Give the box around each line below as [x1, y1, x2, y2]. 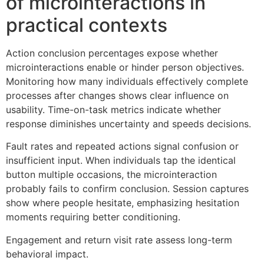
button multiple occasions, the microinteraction [6, 169, 217, 181]
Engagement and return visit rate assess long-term [6, 233, 232, 246]
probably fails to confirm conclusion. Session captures [6, 183, 249, 195]
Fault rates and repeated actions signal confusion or [6, 140, 239, 153]
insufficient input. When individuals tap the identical [6, 154, 236, 167]
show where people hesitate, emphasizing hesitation [6, 197, 239, 209]
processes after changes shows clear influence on [6, 89, 229, 101]
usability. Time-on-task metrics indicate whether [6, 103, 221, 115]
